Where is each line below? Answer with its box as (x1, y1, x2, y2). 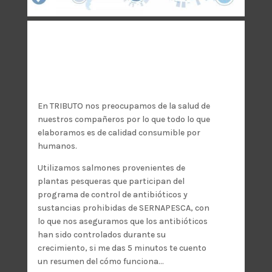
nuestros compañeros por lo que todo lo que (38, 114, 211, 124)
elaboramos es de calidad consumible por (38, 127, 201, 138)
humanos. (38, 140, 78, 151)
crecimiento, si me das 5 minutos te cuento (38, 242, 207, 253)
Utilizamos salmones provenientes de (38, 162, 186, 173)
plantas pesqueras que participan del (38, 175, 185, 186)
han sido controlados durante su (38, 229, 166, 240)
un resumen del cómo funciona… (38, 256, 165, 267)
